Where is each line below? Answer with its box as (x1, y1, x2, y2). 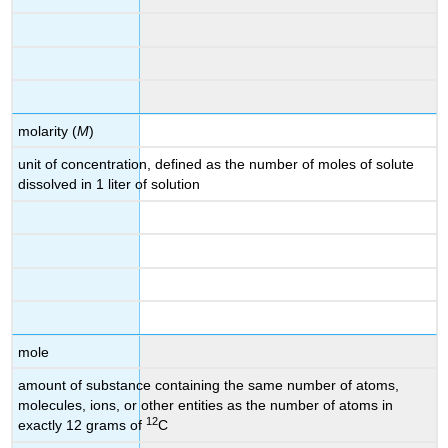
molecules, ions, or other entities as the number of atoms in (18, 397, 394, 414)
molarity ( (18, 122, 78, 139)
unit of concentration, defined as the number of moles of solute (18, 156, 415, 173)
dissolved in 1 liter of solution (18, 176, 201, 193)
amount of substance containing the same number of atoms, (18, 377, 400, 394)
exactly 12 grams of (18, 417, 147, 434)
